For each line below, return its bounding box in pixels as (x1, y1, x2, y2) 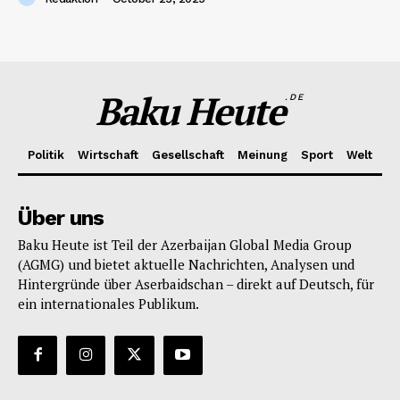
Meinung (237, 147, 287, 162)
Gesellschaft (152, 147, 224, 162)
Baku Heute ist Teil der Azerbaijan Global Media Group (18, 235, 352, 254)
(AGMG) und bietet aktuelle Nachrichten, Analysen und (18, 254, 354, 273)
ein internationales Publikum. (18, 294, 199, 312)
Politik (28, 147, 64, 162)
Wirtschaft (78, 147, 138, 162)
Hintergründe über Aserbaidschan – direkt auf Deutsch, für (18, 274, 374, 293)
